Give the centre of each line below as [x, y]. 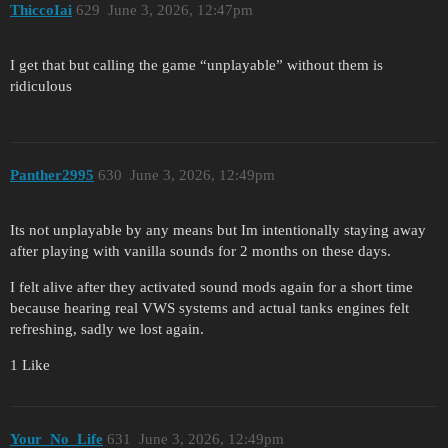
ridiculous [41, 85]
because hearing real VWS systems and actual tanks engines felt [209, 307]
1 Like [30, 364]
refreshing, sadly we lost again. [107, 328]
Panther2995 [52, 175]
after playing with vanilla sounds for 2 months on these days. [200, 250]
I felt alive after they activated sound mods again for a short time [211, 286]
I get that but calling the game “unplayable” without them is [196, 64]
